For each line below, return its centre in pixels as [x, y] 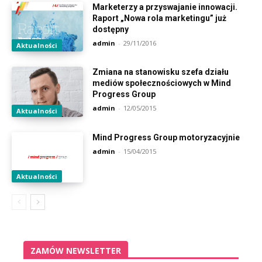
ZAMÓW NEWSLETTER [76, 250]
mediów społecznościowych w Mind [162, 83]
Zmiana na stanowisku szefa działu [161, 72]
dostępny [111, 29]
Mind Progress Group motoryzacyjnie [166, 137]
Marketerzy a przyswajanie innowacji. [165, 7]
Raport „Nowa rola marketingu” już [160, 18]
